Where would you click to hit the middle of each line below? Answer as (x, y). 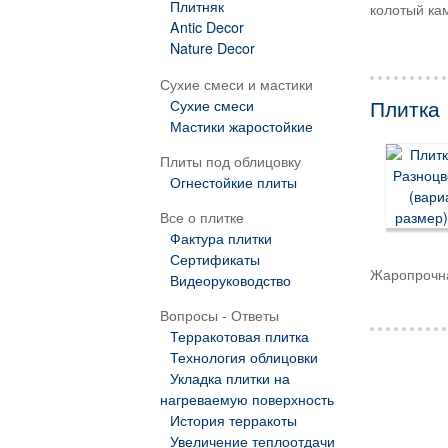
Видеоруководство (230, 280)
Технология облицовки (243, 357)
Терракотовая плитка (239, 336)
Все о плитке (202, 217)
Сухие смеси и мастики (236, 83)
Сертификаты (214, 259)
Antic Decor (206, 27)
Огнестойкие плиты (233, 181)
